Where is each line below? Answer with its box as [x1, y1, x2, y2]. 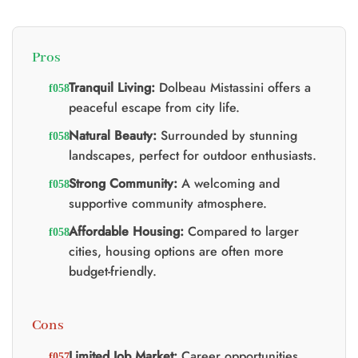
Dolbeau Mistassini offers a [154, 78, 311, 97]
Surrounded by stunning [156, 126, 297, 145]
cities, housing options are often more [68, 242, 284, 261]
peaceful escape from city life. [68, 98, 240, 117]
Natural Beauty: [68, 126, 157, 145]
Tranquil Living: [68, 78, 155, 97]
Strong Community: [68, 174, 177, 193]
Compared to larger [183, 222, 299, 241]
